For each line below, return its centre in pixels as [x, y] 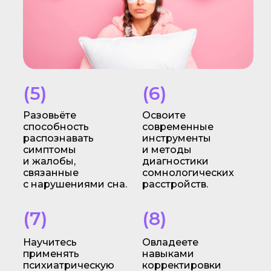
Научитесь [50, 242]
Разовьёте [49, 115]
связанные [51, 173]
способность [56, 127]
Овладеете [170, 242]
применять [51, 254]
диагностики [175, 161]
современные [178, 127]
